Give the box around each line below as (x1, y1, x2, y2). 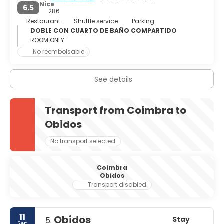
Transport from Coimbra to (45, 103, 186, 117)
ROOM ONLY (30, 35, 64, 44)
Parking (131, 16, 154, 25)
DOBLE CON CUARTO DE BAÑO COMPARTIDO (30, 26, 177, 35)
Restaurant (26, 16, 60, 25)
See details (94, 74, 132, 84)
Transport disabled (87, 180, 146, 189)
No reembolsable (33, 47, 84, 56)
